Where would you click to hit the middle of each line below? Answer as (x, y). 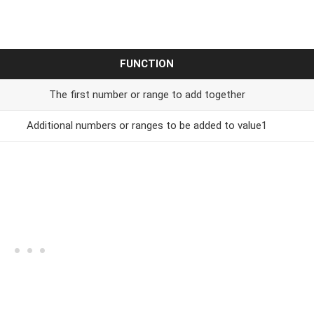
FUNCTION (147, 63)
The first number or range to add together (147, 94)
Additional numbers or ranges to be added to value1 (147, 125)
